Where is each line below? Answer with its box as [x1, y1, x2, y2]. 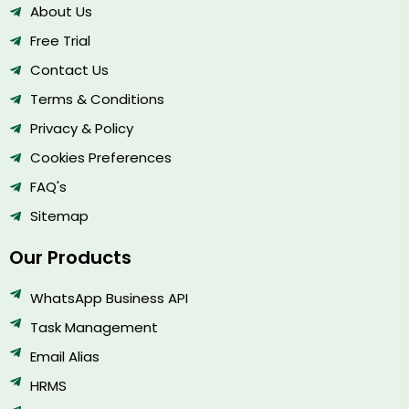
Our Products [9, 244, 131, 270]
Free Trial [29, 30, 90, 50]
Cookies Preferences [29, 147, 172, 167]
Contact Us [29, 59, 109, 79]
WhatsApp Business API [29, 288, 188, 308]
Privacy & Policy [29, 118, 133, 138]
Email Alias [29, 346, 100, 366]
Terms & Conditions [29, 89, 164, 109]
